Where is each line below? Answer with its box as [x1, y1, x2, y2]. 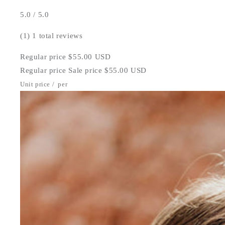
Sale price [68, 66, 102, 75]
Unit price [20, 81, 50, 88]
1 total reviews [32, 32, 83, 40]
